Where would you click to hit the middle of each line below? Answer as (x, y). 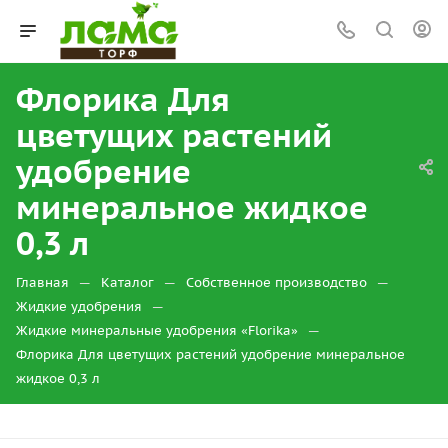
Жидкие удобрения (79, 306)
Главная (42, 282)
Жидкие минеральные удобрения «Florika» (157, 330)
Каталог (127, 282)
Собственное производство (276, 282)
